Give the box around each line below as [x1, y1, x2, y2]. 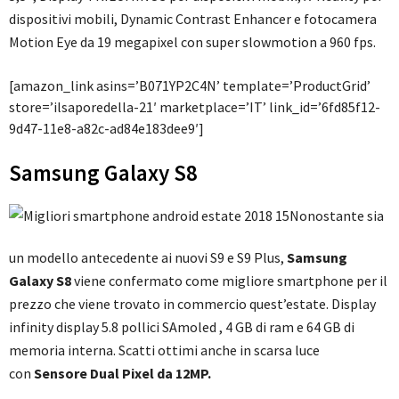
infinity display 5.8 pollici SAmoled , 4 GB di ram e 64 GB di [9, 318, 354, 337]
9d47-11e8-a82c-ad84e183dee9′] [9, 119, 204, 138]
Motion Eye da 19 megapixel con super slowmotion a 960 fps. [9, 33, 376, 52]
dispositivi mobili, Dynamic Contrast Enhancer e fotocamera [9, 10, 377, 28]
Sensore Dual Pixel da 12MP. [34, 364, 211, 383]
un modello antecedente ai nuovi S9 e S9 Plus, [9, 248, 287, 267]
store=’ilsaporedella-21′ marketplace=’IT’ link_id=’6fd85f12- [9, 98, 380, 117]
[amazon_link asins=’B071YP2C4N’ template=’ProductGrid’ [9, 77, 370, 95]
